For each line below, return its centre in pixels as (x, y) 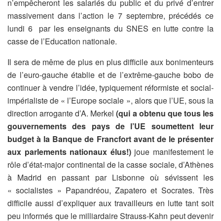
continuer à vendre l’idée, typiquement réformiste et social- (110, 88)
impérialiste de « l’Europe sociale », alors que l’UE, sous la (110, 101)
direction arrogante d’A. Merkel (61, 113)
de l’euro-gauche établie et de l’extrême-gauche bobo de (110, 75)
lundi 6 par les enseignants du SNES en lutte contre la (110, 29)
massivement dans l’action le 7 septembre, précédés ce (110, 16)
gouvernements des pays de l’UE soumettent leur (110, 126)
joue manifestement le (174, 152)
